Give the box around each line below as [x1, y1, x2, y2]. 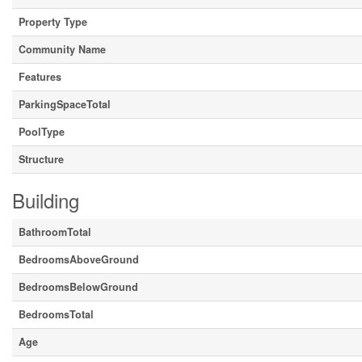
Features [19, 69, 61, 84]
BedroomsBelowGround [19, 280, 138, 294]
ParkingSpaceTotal [19, 97, 111, 112]
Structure [19, 152, 64, 166]
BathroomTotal [19, 225, 91, 239]
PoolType [19, 124, 65, 139]
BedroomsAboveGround [19, 252, 139, 267]
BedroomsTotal [19, 307, 94, 322]
